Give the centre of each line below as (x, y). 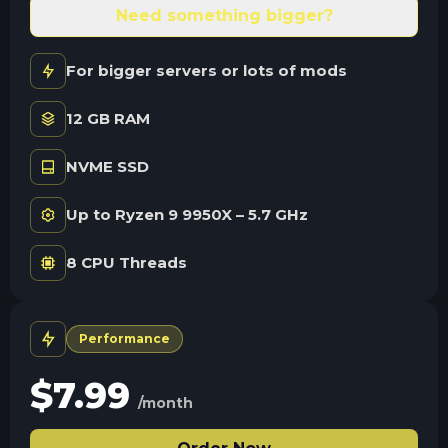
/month (165, 402)
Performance (124, 338)
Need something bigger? (224, 15)
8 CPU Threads (126, 262)
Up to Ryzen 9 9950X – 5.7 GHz (187, 214)
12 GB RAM (108, 118)
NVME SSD (107, 166)
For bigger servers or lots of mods (206, 70)
